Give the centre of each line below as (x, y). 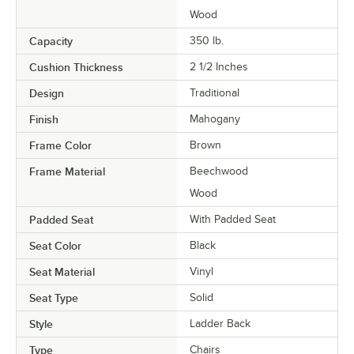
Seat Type (54, 298)
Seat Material (62, 272)
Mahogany (215, 119)
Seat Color (55, 246)
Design (47, 94)
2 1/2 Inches (219, 67)
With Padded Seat (233, 220)
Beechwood (219, 171)
